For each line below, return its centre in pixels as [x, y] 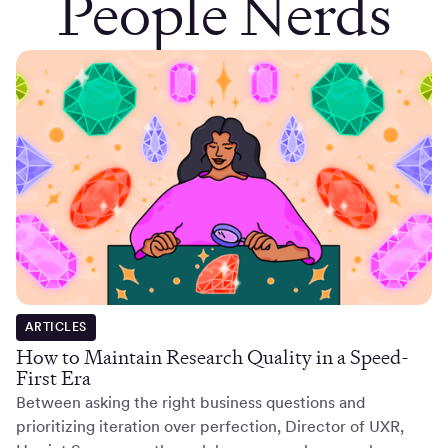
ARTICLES [55, 327]
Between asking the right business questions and [190, 403]
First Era [53, 378]
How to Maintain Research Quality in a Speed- [212, 357]
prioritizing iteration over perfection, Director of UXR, [210, 427]
